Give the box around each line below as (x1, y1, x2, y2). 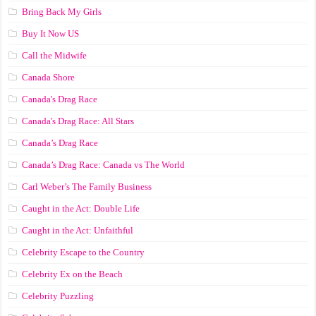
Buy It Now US (22, 28, 80, 39)
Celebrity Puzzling (22, 291, 95, 302)
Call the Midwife (22, 50, 87, 61)
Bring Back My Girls (22, 6, 102, 18)
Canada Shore (22, 72, 75, 83)
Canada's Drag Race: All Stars (22, 116, 135, 127)
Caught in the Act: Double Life (22, 203, 140, 214)
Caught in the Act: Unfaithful (22, 225, 134, 236)
